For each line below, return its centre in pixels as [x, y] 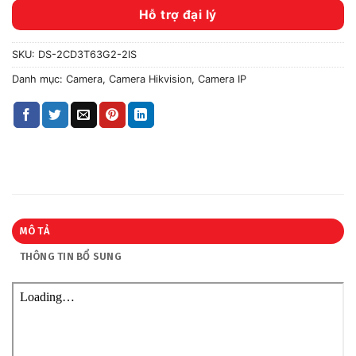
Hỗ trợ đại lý [178, 14]
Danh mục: [39, 79]
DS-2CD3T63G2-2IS [87, 55]
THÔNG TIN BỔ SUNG [70, 257]
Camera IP [222, 79]
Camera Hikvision [150, 79]
